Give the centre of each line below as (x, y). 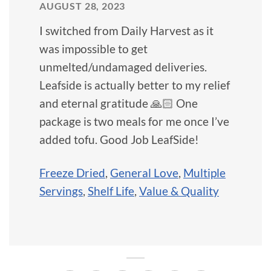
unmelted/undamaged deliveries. (123, 67)
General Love (144, 172)
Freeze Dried (72, 172)
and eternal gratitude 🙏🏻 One (119, 103)
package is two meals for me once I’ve (134, 121)
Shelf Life (111, 191)
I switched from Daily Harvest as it (126, 30)
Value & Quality (179, 191)
